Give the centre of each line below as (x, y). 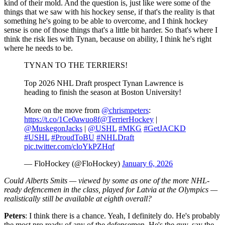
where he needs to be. (38, 48)
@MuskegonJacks (53, 129)
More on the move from (63, 110)
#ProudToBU (73, 138)
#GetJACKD (165, 129)
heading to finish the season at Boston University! (103, 92)
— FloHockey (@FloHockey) (73, 164)
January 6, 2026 (147, 164)
